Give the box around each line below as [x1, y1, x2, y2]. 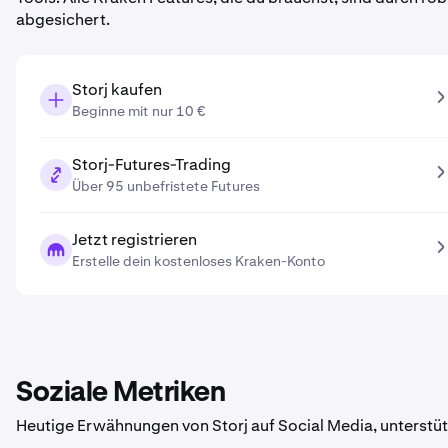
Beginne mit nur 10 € [72, 102, 206, 120]
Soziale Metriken [16, 379, 225, 407]
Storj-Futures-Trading [72, 154, 231, 175]
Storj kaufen [72, 79, 162, 100]
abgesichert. [16, 9, 110, 30]
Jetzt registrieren [72, 229, 197, 250]
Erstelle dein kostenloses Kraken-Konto [72, 252, 325, 270]
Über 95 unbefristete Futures [72, 177, 260, 195]
